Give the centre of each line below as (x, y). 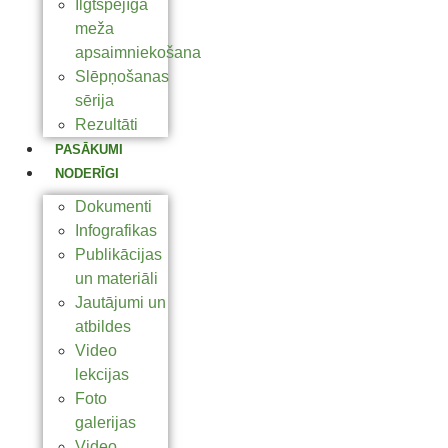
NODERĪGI (87, 174)
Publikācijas (118, 255)
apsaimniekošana (138, 53)
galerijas (105, 423)
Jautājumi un (120, 303)
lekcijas (102, 375)
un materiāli (116, 279)
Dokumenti (113, 207)
